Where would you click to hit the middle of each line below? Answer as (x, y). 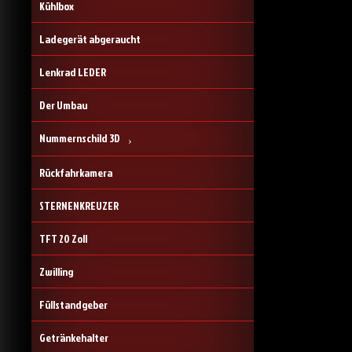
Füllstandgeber (73, 304)
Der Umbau (63, 105)
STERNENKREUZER (79, 205)
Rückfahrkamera (76, 172)
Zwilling (56, 271)
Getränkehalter (74, 337)
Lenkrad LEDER (73, 72)
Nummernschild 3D (80, 138)
